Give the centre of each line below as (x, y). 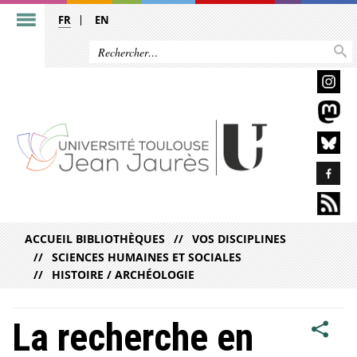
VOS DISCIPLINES (239, 239)
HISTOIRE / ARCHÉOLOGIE (124, 274)
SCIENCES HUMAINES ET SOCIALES (147, 257)
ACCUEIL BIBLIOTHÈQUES (95, 239)
